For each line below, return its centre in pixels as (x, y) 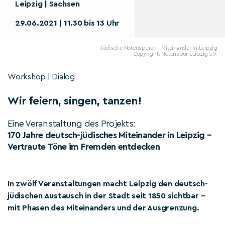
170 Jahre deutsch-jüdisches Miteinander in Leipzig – (110, 135)
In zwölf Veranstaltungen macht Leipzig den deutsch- (108, 184)
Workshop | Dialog (41, 77)
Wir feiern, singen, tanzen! (75, 101)
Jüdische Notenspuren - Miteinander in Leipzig (159, 48)
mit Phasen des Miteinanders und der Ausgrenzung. (103, 208)
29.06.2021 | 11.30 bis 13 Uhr (68, 23)
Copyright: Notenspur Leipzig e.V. (175, 54)
